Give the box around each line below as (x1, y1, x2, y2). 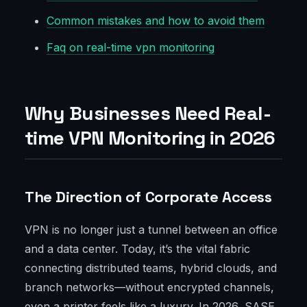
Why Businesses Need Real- (25, 101, 271, 126)
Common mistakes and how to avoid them (47, 14, 265, 28)
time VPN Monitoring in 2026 (25, 125, 275, 151)
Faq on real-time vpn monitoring (47, 40, 214, 55)
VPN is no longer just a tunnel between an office (25, 223, 278, 237)
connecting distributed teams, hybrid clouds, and (25, 261, 277, 275)
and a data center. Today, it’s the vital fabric (25, 242, 250, 256)
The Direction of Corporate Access (25, 187, 272, 207)
